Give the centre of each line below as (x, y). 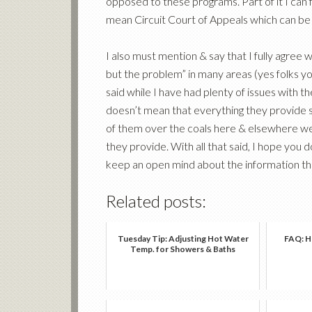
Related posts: (156, 201)
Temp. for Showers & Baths (183, 249)
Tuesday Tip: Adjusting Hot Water (183, 239)
